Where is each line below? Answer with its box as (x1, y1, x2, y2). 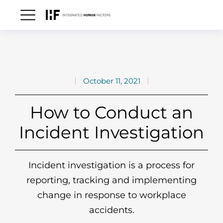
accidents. (89, 205, 134, 216)
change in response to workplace (37, 190, 186, 201)
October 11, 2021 (83, 76, 140, 86)
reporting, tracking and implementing (26, 175, 197, 186)
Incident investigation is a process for (28, 160, 195, 171)
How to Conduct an (30, 102, 193, 123)
